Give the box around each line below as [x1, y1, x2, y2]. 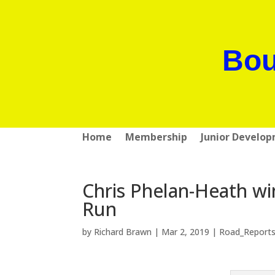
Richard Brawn [94, 225, 152, 238]
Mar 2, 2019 [161, 225, 210, 238]
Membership [125, 130, 188, 144]
